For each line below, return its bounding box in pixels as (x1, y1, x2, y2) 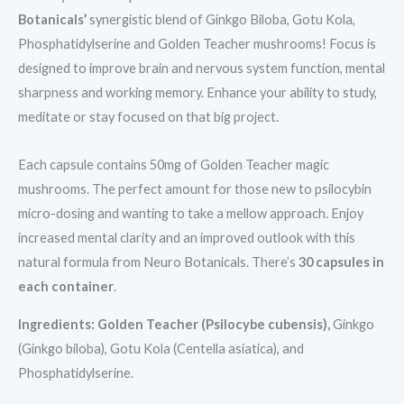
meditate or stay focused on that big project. (18, 109, 279, 125)
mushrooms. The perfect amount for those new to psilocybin (18, 180, 372, 197)
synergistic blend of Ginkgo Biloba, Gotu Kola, (87, 12, 355, 28)
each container (18, 278, 114, 294)
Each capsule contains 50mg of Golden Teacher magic (18, 156, 329, 172)
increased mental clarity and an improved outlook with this (18, 229, 355, 245)
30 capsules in (298, 253, 384, 270)
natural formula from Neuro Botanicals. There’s (18, 253, 298, 270)
